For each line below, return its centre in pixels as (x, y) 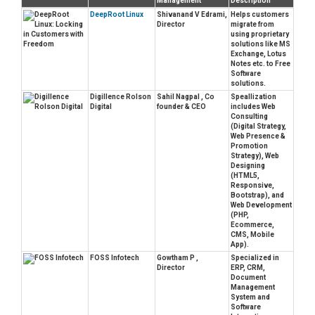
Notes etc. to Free (261, 64)
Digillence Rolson (121, 97)
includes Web (253, 107)
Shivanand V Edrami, (192, 15)
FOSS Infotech (115, 258)
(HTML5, (245, 176)
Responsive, (252, 186)
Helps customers (260, 15)
